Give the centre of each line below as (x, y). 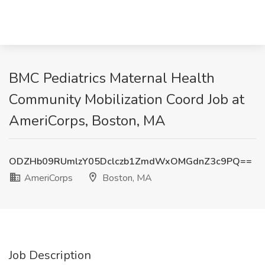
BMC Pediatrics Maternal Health (112, 78)
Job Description (50, 255)
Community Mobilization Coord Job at (127, 99)
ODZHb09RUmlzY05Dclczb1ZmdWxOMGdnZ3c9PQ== (130, 161)
